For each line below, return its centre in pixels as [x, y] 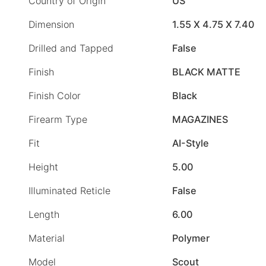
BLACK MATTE [206, 72]
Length [44, 215]
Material [47, 238]
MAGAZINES [200, 120]
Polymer [191, 238]
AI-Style [191, 143]
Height [43, 167]
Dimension [51, 25]
